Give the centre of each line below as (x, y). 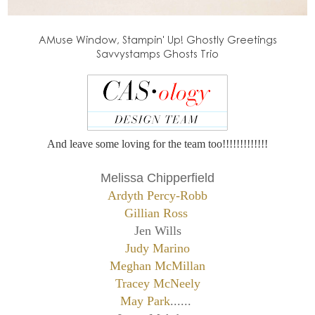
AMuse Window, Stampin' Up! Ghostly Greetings (157, 40)
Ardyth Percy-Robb (157, 196)
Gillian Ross (156, 213)
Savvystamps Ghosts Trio (157, 54)
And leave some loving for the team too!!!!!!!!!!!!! (157, 144)
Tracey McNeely (157, 284)
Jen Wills (157, 231)
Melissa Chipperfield (157, 178)
